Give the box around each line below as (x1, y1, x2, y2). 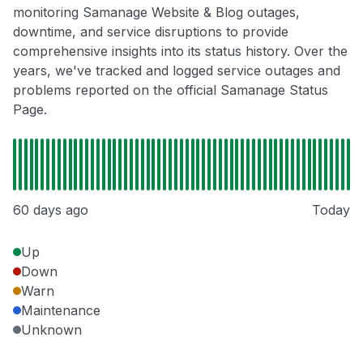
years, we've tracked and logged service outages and (13, 62, 340, 79)
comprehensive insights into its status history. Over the (13, 43, 348, 60)
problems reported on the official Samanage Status (13, 82, 328, 99)
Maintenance (21, 302, 100, 319)
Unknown (21, 322, 82, 339)
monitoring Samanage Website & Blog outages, (13, 4, 300, 21)
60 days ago (13, 202, 88, 219)
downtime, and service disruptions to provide (13, 23, 288, 41)
